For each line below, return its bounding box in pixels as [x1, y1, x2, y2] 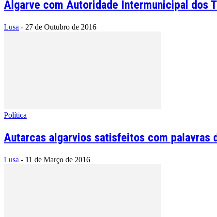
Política [4, 110, 27, 119]
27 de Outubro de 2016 [25, 22, 96, 31]
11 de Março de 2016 [25, 155, 90, 164]
